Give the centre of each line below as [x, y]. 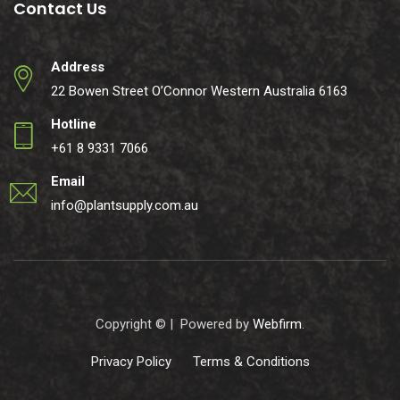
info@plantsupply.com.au [125, 205]
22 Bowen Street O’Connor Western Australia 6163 [199, 91]
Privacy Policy [131, 362]
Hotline [74, 124]
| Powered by [211, 324]
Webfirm [277, 324]
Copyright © [133, 324]
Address [78, 67]
